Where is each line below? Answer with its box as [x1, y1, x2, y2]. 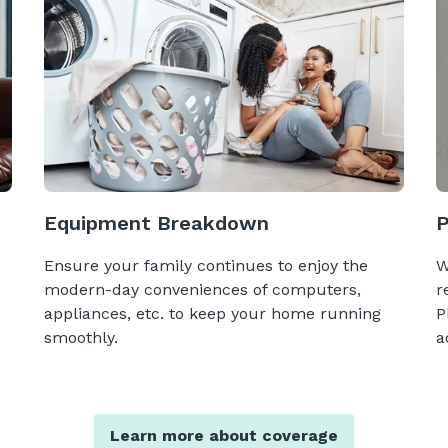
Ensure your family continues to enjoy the [43, 256, 368, 276]
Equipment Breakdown [43, 211, 269, 236]
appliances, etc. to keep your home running [43, 304, 381, 324]
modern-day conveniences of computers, [43, 280, 361, 300]
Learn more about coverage [110, 426, 338, 446]
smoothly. [43, 328, 118, 348]
